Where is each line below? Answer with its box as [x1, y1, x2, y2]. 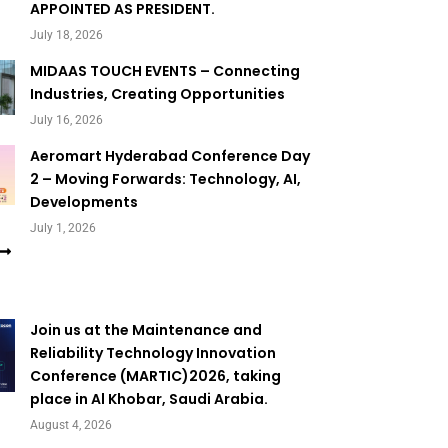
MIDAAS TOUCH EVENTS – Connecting [30, 61, 301, 81]
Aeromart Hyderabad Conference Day [30, 146, 311, 167]
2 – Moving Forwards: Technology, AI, [30, 169, 302, 190]
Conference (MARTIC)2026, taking [30, 366, 282, 387]
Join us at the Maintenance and [30, 320, 263, 341]
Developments [30, 192, 139, 213]
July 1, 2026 [30, 221, 97, 236]
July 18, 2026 [30, 28, 104, 42]
